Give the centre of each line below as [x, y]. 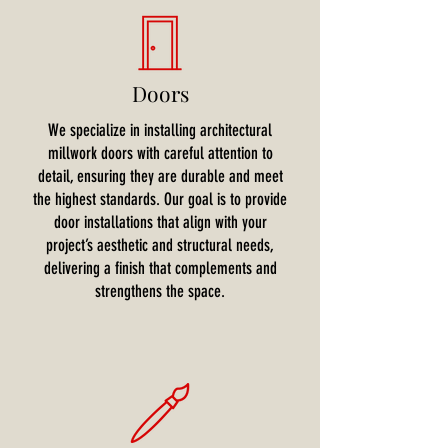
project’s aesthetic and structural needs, [160, 245]
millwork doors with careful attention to [160, 153]
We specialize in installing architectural [160, 130]
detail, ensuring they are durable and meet [160, 176]
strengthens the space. [160, 291]
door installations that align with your [160, 222]
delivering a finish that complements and [160, 268]
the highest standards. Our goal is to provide [160, 199]
